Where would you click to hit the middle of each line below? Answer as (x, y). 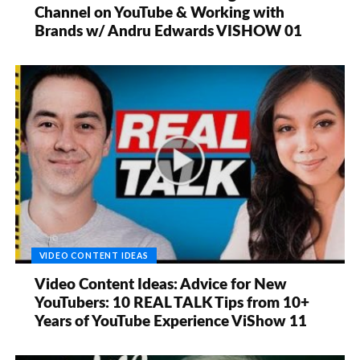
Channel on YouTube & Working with (160, 14)
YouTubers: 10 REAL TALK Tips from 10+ (172, 303)
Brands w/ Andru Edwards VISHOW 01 (169, 32)
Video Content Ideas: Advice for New (161, 284)
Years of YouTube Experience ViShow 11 (171, 321)
